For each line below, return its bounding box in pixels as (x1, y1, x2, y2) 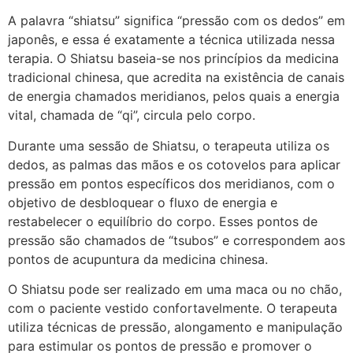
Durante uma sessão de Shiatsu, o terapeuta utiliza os (8, 137, 329, 154)
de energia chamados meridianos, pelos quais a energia (8, 88, 340, 105)
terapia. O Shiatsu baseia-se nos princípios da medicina (8, 50, 339, 67)
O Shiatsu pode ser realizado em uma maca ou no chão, (8, 281, 342, 298)
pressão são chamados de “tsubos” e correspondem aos (8, 232, 345, 248)
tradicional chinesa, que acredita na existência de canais (8, 69, 344, 86)
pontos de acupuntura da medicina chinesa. (8, 251, 268, 267)
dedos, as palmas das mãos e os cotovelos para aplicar (8, 156, 340, 173)
